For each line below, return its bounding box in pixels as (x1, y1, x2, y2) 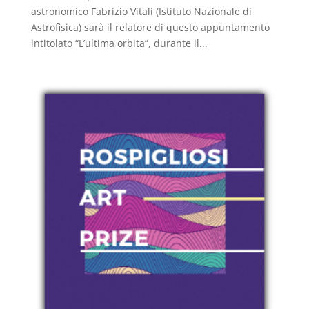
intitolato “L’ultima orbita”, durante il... (30, 37, 208, 50)
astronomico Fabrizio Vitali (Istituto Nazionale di (30, 5, 252, 19)
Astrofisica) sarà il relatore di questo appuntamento (30, 21, 270, 34)
